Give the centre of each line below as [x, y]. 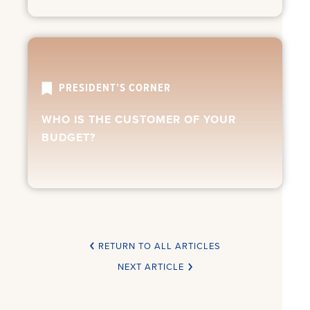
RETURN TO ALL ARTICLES [158, 246]
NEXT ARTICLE [152, 267]
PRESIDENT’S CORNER [115, 88]
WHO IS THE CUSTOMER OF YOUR [139, 119]
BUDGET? [69, 137]
